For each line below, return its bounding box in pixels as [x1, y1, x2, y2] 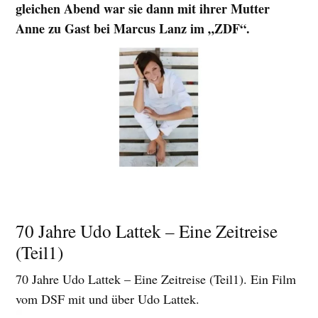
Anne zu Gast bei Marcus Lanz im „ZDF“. [16, 19, 251, 38]
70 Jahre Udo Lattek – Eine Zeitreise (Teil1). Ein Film [16, 270, 297, 288]
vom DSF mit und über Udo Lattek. [16, 290, 200, 308]
